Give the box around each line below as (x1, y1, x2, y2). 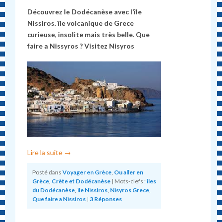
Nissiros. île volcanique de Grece (27, 19, 134, 28)
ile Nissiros (77, 186, 108, 194)
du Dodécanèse (32, 186, 75, 194)
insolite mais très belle (56, 30, 133, 39)
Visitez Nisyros (84, 42, 135, 51)
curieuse (27, 30, 55, 39)
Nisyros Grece (110, 186, 150, 194)
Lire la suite (27, 148, 64, 157)
